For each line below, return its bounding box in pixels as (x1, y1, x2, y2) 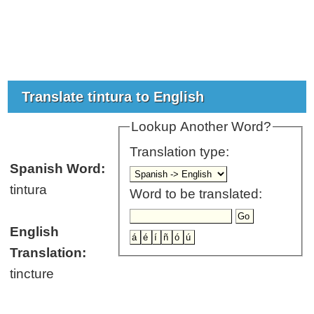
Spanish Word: (10, 161, 106, 176)
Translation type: (130, 144, 233, 160)
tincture (10, 266, 55, 281)
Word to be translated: (130, 186, 263, 202)
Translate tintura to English (22, 88, 209, 104)
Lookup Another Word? (131, 118, 272, 134)
